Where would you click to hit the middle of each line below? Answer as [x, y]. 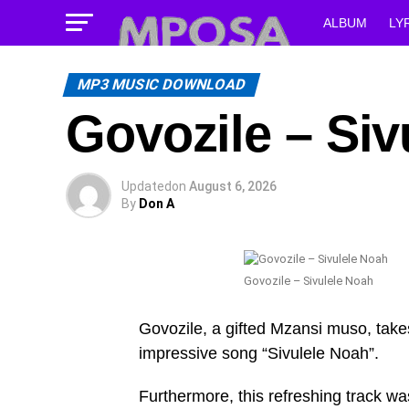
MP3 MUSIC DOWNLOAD [162, 84]
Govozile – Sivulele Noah [309, 281]
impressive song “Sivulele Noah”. [259, 353]
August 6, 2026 [233, 186]
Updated [147, 186]
